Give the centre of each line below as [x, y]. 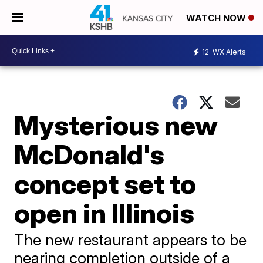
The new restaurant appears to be [131, 240]
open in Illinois [104, 213]
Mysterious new [116, 125]
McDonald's [90, 154]
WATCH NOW [217, 18]
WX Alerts [228, 52]
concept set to [105, 184]
